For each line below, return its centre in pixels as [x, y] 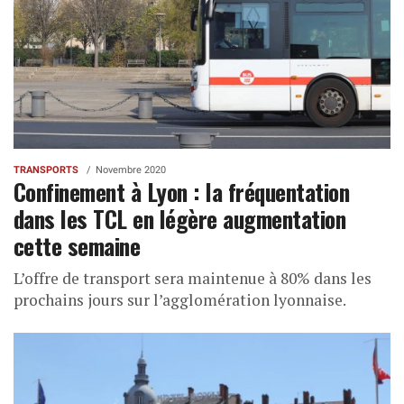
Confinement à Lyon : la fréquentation [182, 191]
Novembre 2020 [131, 170]
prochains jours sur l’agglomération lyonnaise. [180, 299]
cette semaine [77, 245]
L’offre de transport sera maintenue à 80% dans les [193, 278]
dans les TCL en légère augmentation [180, 218]
